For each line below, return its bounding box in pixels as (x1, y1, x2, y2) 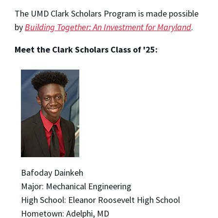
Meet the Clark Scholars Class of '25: (15, 44, 158, 55)
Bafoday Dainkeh (20, 167, 83, 179)
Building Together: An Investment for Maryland (25, 21, 191, 33)
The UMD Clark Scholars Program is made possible (15, 8, 199, 19)
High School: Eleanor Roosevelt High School (20, 194, 180, 206)
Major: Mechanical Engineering (20, 181, 131, 192)
